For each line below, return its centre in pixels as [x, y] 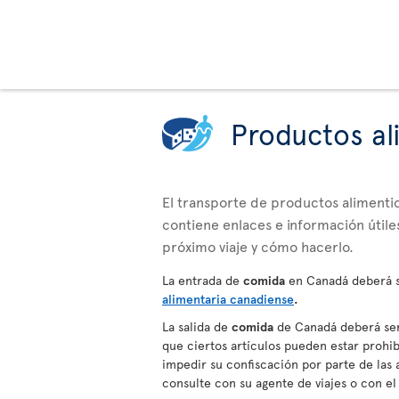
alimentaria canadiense [228, 299]
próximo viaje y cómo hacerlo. [258, 246]
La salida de [197, 326]
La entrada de [203, 280]
